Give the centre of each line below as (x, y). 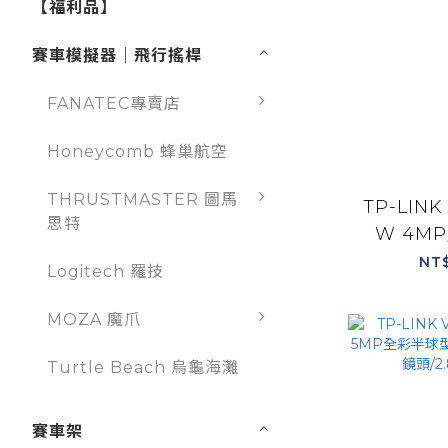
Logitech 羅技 (105, 272)
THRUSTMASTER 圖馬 (142, 200)
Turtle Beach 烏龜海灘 (143, 368)
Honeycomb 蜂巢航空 (137, 152)
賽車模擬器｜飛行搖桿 (117, 56)
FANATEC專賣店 (114, 104)
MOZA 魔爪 (94, 320)
